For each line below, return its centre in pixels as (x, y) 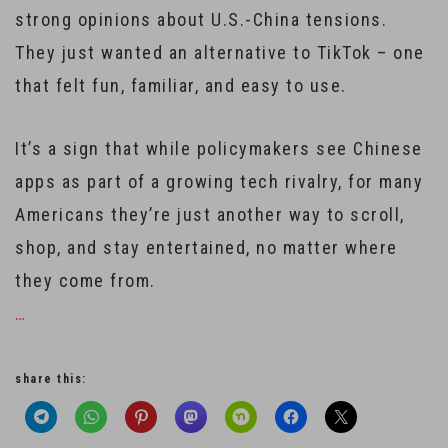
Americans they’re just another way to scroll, (210, 214)
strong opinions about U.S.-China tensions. (201, 19)
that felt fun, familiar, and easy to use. (181, 85)
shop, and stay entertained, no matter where (206, 247)
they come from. (85, 280)
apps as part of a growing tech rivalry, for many (219, 181)
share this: (51, 379)
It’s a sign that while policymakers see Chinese (219, 148)
